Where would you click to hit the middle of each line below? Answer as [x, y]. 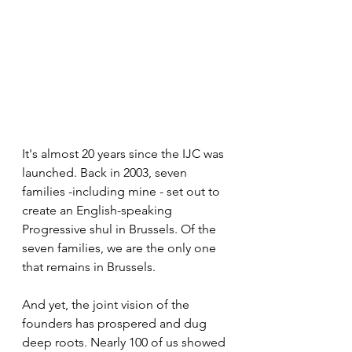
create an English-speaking [99, 210]
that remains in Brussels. [89, 266]
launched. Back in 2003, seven [106, 172]
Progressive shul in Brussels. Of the [121, 229]
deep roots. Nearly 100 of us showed [125, 342]
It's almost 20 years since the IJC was [125, 153]
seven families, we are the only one [121, 247]
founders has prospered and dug [116, 323]
